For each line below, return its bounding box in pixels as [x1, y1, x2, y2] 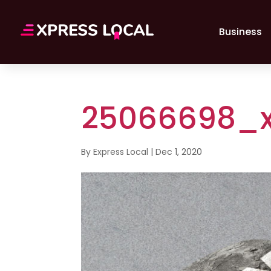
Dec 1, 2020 [155, 146, 203, 158]
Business [219, 25, 263, 39]
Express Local [93, 146, 149, 158]
